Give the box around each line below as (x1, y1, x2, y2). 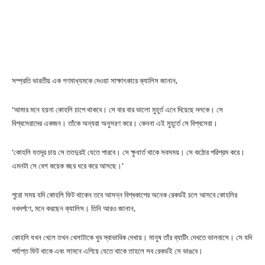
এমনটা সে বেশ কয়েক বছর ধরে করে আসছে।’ (12, 161, 124, 170)
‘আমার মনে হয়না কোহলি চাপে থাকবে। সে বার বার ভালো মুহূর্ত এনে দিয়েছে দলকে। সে (12, 105, 223, 114)
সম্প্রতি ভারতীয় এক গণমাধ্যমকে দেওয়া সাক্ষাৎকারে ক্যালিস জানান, (12, 76, 177, 85)
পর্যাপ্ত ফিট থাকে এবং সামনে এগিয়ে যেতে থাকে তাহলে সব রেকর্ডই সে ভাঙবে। (12, 247, 203, 256)
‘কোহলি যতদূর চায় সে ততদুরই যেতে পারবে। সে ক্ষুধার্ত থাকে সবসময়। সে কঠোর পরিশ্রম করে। (12, 148, 245, 157)
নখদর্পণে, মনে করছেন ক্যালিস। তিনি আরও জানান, (12, 204, 135, 213)
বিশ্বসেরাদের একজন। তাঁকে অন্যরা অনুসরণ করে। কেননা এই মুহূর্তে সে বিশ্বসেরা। (12, 119, 218, 128)
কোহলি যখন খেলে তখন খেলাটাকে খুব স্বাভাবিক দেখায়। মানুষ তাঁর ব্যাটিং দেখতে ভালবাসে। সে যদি (12, 233, 252, 242)
